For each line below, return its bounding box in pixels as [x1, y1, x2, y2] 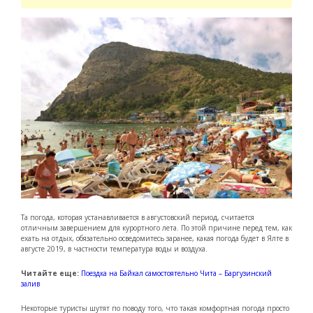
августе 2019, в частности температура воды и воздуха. [21, 243, 208, 254]
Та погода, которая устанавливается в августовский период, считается [21, 212, 254, 222]
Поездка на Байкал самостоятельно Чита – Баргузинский [81, 268, 272, 278]
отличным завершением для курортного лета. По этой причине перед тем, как [21, 222, 292, 233]
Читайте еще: [21, 268, 79, 278]
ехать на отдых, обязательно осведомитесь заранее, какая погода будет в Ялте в [21, 233, 289, 243]
